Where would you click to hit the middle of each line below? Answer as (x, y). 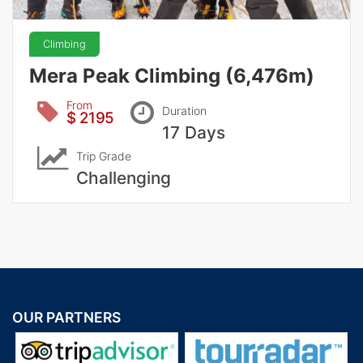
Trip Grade (104, 156)
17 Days (194, 133)
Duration (184, 111)
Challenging (124, 178)
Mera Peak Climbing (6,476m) (172, 76)
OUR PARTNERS (66, 318)
